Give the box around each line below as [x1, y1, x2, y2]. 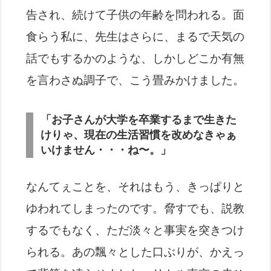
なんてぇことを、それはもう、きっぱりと [26, 180, 244, 193]
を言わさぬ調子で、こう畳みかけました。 [26, 74, 244, 87]
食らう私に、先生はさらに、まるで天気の [26, 30, 244, 43]
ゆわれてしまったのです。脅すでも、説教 [26, 202, 244, 215]
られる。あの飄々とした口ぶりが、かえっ [26, 246, 244, 258]
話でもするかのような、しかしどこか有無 [26, 52, 244, 65]
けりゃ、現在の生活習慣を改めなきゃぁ [41, 129, 237, 141]
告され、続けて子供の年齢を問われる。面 [26, 8, 244, 21]
